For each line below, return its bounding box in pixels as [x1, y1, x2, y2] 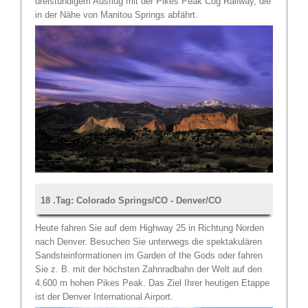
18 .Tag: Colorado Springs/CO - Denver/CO [41, 195, 221, 206]
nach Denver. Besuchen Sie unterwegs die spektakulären [35, 236, 262, 247]
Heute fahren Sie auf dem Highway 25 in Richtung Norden [35, 223, 264, 234]
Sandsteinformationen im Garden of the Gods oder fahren [35, 250, 263, 261]
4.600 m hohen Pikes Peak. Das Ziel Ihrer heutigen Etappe [35, 278, 269, 289]
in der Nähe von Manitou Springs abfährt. [35, 9, 198, 20]
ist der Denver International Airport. [35, 291, 173, 302]
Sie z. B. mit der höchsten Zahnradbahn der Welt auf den [35, 264, 262, 275]
